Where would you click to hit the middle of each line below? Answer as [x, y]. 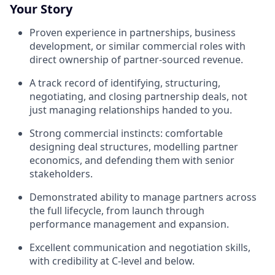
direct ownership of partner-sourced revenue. [136, 60]
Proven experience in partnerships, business [133, 33]
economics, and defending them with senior [132, 160]
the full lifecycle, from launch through [117, 211]
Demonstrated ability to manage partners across [143, 197]
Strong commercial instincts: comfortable [126, 133]
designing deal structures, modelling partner [134, 147]
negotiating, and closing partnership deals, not [138, 96]
